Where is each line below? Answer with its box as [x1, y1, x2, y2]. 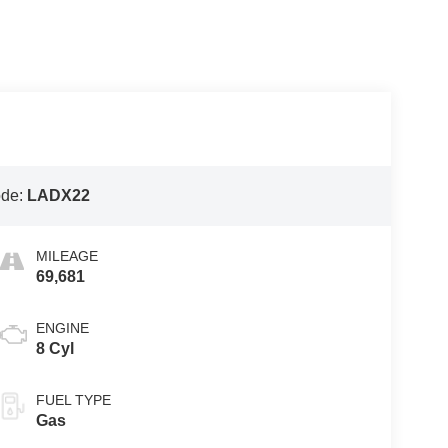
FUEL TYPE [35, 392, 111, 409]
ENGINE [35, 320, 89, 337]
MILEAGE [35, 248, 98, 265]
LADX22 [27, 187, 91, 205]
